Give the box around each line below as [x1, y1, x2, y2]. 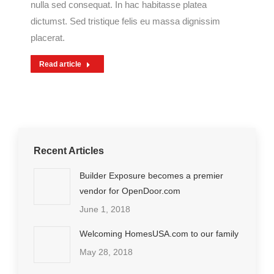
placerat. [31, 32, 65, 43]
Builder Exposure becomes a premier [80, 171, 223, 181]
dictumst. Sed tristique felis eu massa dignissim [31, 16, 220, 27]
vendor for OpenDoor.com [80, 186, 180, 196]
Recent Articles [34, 146, 104, 157]
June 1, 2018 [80, 204, 130, 215]
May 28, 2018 [80, 247, 133, 257]
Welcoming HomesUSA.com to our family [80, 229, 239, 239]
